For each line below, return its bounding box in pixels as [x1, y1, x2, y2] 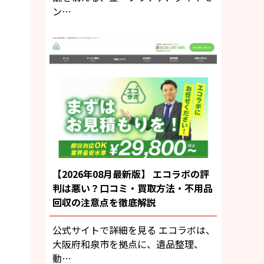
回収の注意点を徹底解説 [52, 195, 156, 210]
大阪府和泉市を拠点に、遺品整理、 [52, 237, 203, 252]
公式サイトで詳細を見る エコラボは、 [52, 223, 215, 237]
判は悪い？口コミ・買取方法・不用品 [52, 181, 213, 196]
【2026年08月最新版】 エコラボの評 [52, 167, 209, 181]
